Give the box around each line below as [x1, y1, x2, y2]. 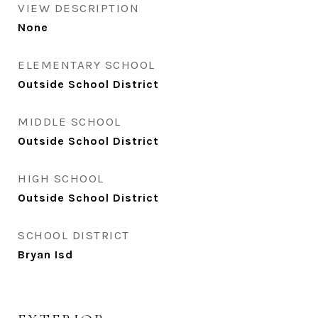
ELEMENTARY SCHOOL [18, 57, 155, 72]
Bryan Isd [18, 248, 73, 261]
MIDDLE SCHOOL [18, 114, 121, 128]
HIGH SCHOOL [18, 171, 104, 185]
